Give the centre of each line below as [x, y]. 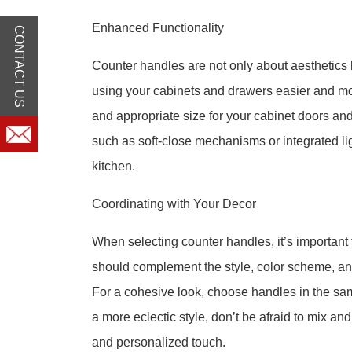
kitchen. [114, 166]
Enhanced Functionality [158, 28]
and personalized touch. [159, 342]
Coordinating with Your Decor [174, 204]
